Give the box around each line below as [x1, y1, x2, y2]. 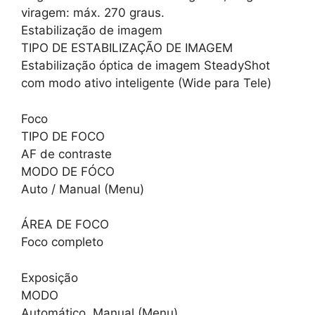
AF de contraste [21, 146, 112, 161]
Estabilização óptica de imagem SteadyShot [21, 58, 270, 73]
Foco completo [21, 235, 103, 250]
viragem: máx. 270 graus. [21, 6, 165, 20]
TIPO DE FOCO [21, 129, 105, 143]
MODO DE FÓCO [21, 164, 115, 179]
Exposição [21, 270, 78, 285]
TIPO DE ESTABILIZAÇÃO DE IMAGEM [21, 41, 233, 56]
